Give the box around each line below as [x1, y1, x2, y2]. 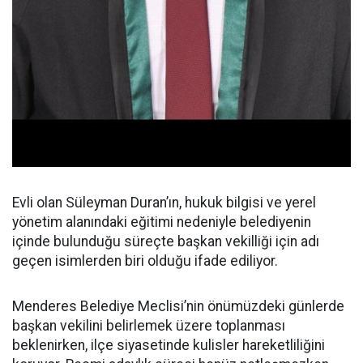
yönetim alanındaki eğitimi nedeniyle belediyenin [12, 214, 311, 231]
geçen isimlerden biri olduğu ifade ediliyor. [12, 253, 278, 270]
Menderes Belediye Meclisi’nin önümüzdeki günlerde [12, 298, 344, 315]
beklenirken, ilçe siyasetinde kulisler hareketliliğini [12, 337, 325, 354]
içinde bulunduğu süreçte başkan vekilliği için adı [12, 233, 319, 250]
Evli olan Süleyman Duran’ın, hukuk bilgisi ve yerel [12, 194, 316, 211]
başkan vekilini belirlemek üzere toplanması [12, 318, 285, 335]
